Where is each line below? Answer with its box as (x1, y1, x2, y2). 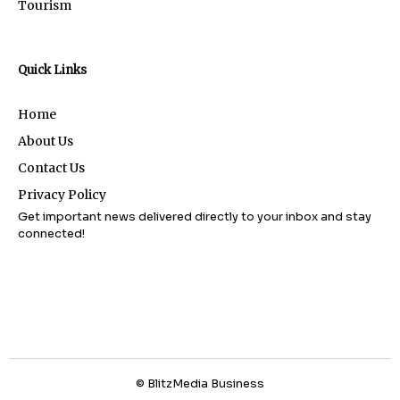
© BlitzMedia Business (136, 375, 264, 391)
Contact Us (18, 159, 85, 176)
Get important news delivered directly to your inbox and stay (18, 208, 371, 224)
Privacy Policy (18, 186, 106, 203)
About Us (18, 132, 73, 149)
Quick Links (18, 62, 87, 78)
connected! (18, 225, 85, 241)
